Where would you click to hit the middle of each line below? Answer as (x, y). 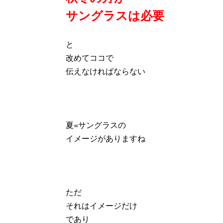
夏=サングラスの (96, 124)
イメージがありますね (106, 138)
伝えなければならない (106, 71)
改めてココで (90, 57)
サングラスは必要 (115, 15)
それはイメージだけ (102, 205)
